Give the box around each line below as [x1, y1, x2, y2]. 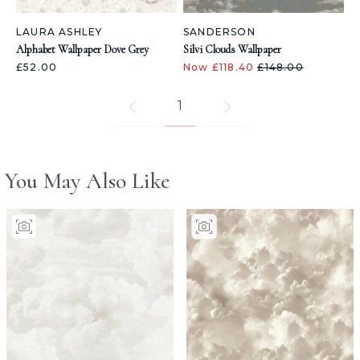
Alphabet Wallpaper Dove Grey [16, 43, 149, 56]
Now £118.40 [183, 61, 258, 73]
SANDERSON [183, 26, 256, 38]
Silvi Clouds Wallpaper [183, 43, 281, 56]
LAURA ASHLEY [16, 26, 103, 38]
